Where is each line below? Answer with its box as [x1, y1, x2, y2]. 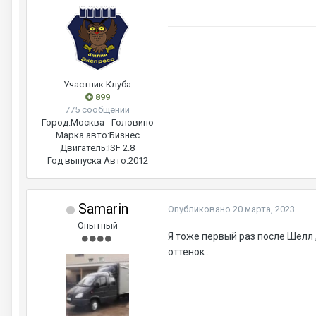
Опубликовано [168, 204, 233, 215]
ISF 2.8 [108, 142, 135, 154]
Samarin [75, 200, 128, 218]
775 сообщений [65, 104, 130, 116]
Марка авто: [55, 130, 109, 141]
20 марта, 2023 [233, 204, 295, 215]
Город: [41, 117, 71, 128]
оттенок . [168, 246, 209, 258]
